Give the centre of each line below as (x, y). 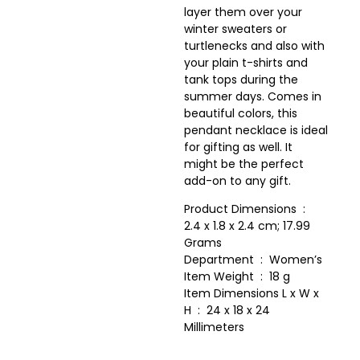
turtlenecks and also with (254, 45)
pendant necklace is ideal (256, 130)
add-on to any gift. (237, 180)
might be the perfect (244, 164)
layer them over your (243, 12)
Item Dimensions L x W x (252, 294)
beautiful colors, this (241, 113)
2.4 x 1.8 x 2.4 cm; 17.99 (247, 226)
